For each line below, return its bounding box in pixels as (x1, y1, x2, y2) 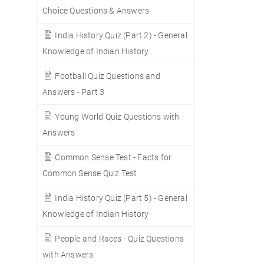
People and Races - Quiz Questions (53, 234, 184, 243)
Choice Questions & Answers (42, 6, 150, 15)
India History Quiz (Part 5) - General (53, 193, 187, 203)
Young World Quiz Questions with (53, 112, 180, 121)
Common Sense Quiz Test (42, 169, 137, 178)
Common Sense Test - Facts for (53, 153, 172, 162)
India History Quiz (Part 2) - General (53, 31, 187, 40)
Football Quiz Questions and (53, 71, 160, 81)
